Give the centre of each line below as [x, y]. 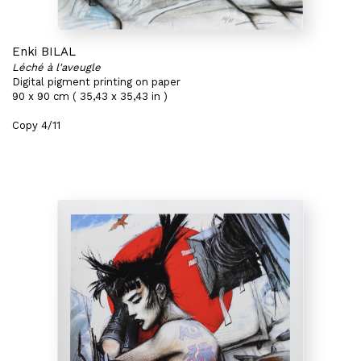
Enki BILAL [44, 52]
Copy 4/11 [36, 125]
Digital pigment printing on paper [96, 82]
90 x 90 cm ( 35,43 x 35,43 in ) [90, 96]
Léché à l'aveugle [56, 67]
